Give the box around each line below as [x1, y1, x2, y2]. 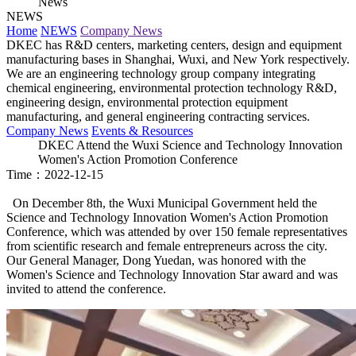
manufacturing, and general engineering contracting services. [6, 110, 310, 123]
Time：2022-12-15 [6, 168, 103, 181]
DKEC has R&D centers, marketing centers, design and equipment [6, 38, 342, 52]
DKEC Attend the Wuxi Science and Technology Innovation [38, 138, 342, 152]
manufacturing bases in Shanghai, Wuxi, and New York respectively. [6, 52, 350, 66]
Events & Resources [91, 124, 193, 137]
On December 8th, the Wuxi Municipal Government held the [6, 196, 317, 210]
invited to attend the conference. [6, 282, 166, 296]
